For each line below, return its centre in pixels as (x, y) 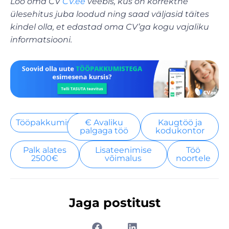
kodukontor (180, 130)
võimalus (123, 158)
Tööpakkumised (49, 122)
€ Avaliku (104, 122)
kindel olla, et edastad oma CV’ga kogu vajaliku (110, 27)
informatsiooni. (42, 39)
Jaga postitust (114, 202)
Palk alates (45, 150)
